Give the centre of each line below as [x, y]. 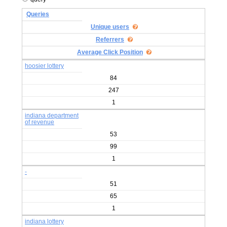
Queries [38, 14]
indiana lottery [44, 221]
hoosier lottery [44, 66]
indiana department [52, 116]
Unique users [110, 27]
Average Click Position [110, 52]
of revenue [40, 122]
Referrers [110, 40]
